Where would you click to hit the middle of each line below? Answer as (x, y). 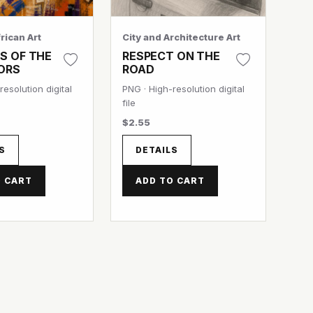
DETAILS (157, 150)
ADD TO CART (170, 181)
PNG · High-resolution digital (184, 89)
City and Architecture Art (182, 37)
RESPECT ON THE (171, 56)
